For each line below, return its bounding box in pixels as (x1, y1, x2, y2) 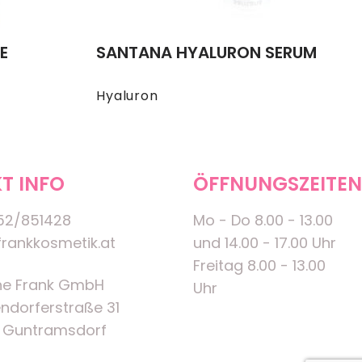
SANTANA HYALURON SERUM (96, 41, 318, 65)
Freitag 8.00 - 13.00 (193, 255, 326, 276)
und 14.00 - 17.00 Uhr (193, 233, 336, 254)
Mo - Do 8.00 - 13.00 (193, 210, 333, 231)
